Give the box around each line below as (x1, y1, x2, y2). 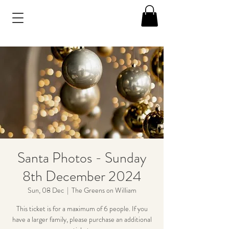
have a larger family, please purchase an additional (12, 214, 152, 224)
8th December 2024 (22, 166, 141, 187)
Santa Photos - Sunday (17, 147, 146, 168)
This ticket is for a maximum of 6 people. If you (16, 203, 148, 214)
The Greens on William (71, 185, 136, 195)
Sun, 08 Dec (27, 185, 64, 195)
